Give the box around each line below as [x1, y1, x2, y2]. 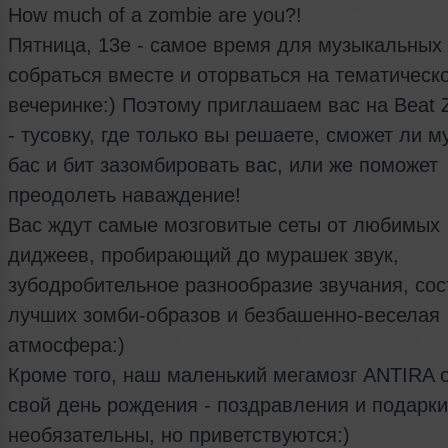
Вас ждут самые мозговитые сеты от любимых [8, 214, 440, 237]
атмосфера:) [8, 334, 131, 357]
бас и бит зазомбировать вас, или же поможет [8, 154, 438, 177]
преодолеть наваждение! [8, 184, 247, 207]
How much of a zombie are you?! [8, 4, 308, 27]
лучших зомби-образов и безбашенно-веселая [8, 304, 440, 327]
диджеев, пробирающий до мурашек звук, [8, 244, 399, 267]
